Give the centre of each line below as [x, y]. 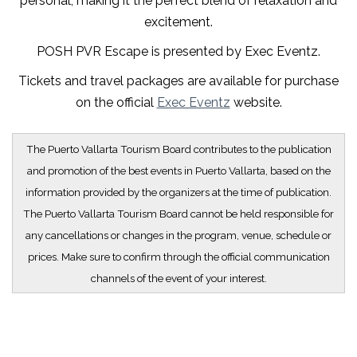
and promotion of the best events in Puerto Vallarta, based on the [178, 171]
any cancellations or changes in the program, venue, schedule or [178, 235]
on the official [116, 102]
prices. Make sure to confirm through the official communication [178, 257]
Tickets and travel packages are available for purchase [178, 81]
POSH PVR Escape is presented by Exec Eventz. [178, 51]
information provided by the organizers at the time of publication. [178, 192]
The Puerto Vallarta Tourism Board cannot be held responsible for [178, 214]
